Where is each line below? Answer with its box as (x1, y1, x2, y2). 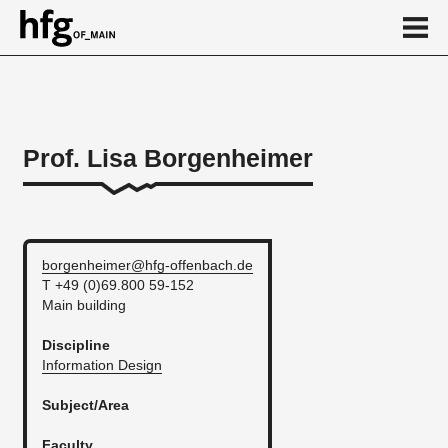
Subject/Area (42, 397, 129, 413)
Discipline (42, 337, 110, 353)
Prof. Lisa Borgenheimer (23, 144, 313, 172)
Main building (42, 297, 126, 313)
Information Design (42, 357, 162, 373)
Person (23, 180, 72, 196)
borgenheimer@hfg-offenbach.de (42, 257, 253, 273)
